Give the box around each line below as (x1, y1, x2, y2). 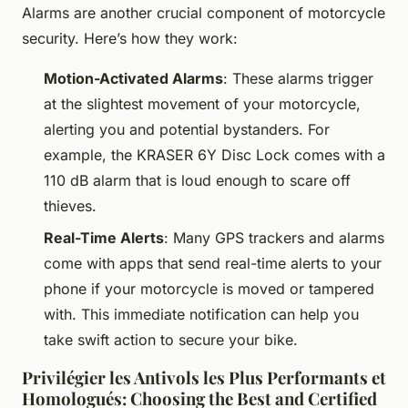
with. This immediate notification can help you (44, 304, 359, 323)
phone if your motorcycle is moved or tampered (44, 279, 374, 298)
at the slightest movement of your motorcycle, (44, 95, 361, 114)
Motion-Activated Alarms (44, 69, 223, 88)
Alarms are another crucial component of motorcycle (22, 4, 385, 23)
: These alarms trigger (223, 69, 373, 88)
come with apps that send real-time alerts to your (44, 253, 382, 272)
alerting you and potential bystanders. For (44, 120, 330, 139)
